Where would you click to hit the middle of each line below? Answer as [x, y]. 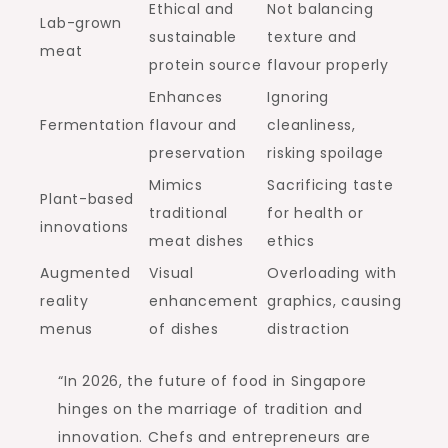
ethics [291, 240]
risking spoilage [325, 152]
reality [64, 300]
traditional [189, 212]
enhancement [204, 300]
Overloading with [332, 272]
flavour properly [328, 64]
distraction [309, 328]
